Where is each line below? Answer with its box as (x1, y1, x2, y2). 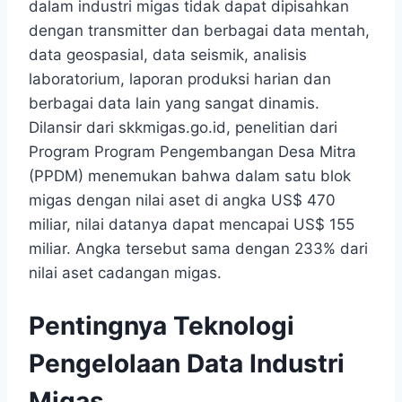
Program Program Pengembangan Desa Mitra (29, 143, 356, 162)
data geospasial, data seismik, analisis (29, 46, 307, 65)
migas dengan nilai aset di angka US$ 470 (29, 191, 336, 210)
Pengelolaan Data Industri (29, 347, 345, 379)
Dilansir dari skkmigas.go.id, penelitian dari (29, 118, 337, 137)
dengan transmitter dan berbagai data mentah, (29, 22, 370, 40)
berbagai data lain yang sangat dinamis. (29, 94, 319, 113)
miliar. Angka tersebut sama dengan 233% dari (29, 240, 368, 258)
